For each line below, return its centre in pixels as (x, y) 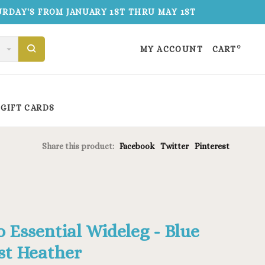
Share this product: (78, 146)
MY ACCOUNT (171, 49)
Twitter (174, 146)
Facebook (137, 146)
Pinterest (212, 146)
